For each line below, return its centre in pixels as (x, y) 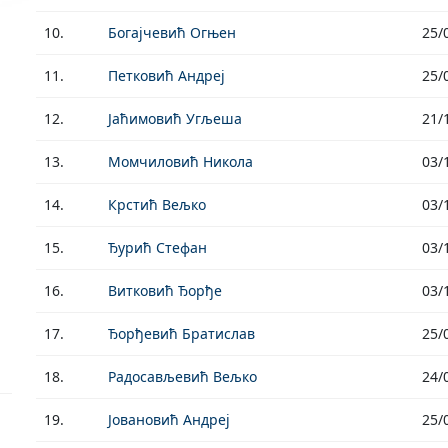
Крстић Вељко (157, 204)
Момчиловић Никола (180, 161)
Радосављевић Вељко (182, 376)
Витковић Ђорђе (165, 290)
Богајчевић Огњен (172, 32)
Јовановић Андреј (169, 419)
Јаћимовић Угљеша (175, 118)
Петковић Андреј (166, 75)
